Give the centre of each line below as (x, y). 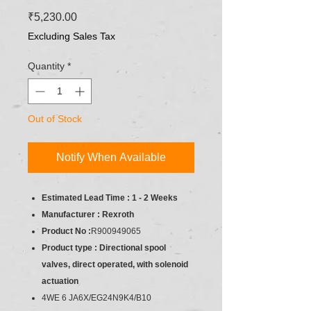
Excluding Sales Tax (72, 36)
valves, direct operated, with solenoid (115, 264)
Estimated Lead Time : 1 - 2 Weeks (110, 197)
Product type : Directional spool (104, 247)
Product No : (66, 231)
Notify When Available (111, 157)
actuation (60, 281)
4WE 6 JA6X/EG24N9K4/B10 (96, 297)
